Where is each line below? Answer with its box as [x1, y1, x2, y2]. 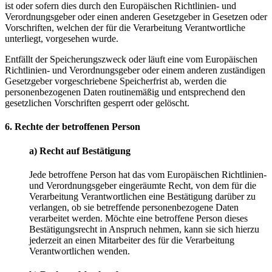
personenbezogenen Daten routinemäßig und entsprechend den [5, 87, 245, 98]
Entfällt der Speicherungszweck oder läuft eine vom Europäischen [5, 54, 257, 65]
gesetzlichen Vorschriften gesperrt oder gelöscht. [5, 98, 189, 109]
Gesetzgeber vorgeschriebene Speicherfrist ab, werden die [5, 76, 226, 87]
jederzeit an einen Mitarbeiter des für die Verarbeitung [29, 234, 234, 245]
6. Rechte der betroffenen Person [5, 121, 140, 132]
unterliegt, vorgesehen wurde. [5, 33, 118, 44]
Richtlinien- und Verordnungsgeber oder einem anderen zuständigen [5, 65, 265, 76]
